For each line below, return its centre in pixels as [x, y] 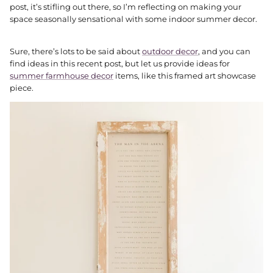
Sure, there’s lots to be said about [76, 51]
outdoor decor [170, 51]
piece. [22, 88]
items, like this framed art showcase [185, 76]
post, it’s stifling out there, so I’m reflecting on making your [126, 7]
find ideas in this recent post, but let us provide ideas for [120, 64]
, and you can [224, 51]
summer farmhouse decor [62, 76]
